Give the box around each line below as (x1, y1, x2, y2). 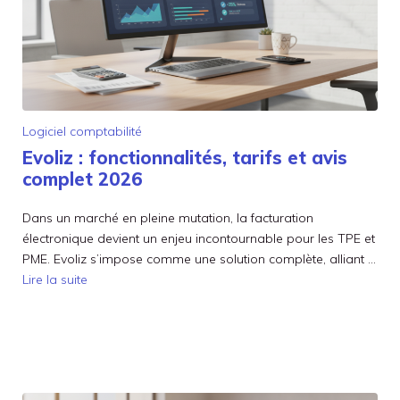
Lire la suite (22, 271, 87, 288)
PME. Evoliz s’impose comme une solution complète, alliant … (22, 251, 376, 268)
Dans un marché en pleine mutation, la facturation (22, 210, 313, 227)
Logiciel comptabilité (22, 123, 142, 140)
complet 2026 (22, 168, 143, 191)
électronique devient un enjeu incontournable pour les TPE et (22, 230, 375, 247)
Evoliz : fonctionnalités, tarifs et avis (22, 146, 347, 170)
